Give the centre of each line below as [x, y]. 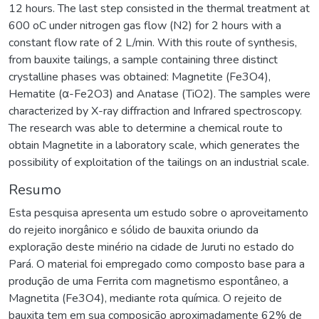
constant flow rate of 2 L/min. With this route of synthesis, [153, 42]
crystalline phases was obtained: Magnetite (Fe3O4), [140, 77]
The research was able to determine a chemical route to [146, 128]
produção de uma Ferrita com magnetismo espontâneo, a [148, 281]
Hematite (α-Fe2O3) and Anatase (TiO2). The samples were [159, 94]
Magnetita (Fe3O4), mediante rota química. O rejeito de [145, 298]
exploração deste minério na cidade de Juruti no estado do [151, 247]
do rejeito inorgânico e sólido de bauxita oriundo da [134, 230]
